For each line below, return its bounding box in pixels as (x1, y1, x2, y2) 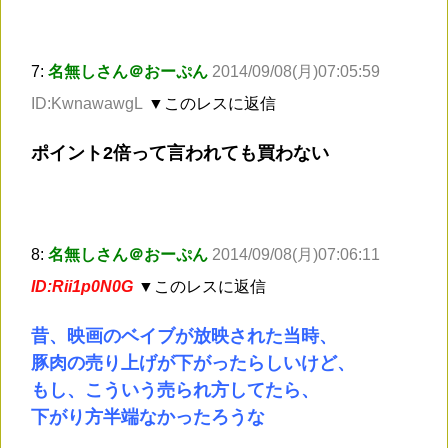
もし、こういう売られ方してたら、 (31, 380, 319, 401)
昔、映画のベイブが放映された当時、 (31, 326, 337, 347)
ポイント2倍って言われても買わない (31, 143, 329, 164)
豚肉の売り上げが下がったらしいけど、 (31, 353, 355, 374)
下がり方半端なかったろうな (31, 407, 265, 428)
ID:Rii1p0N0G (31, 278, 133, 296)
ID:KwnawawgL (31, 95, 143, 113)
